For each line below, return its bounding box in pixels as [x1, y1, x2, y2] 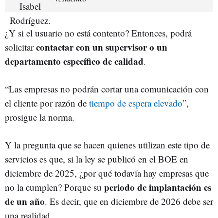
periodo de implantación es [104, 180, 211, 194]
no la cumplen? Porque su [5, 181, 104, 193]
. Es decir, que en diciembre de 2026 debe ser [45, 195, 213, 207]
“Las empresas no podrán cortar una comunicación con [5, 82, 209, 95]
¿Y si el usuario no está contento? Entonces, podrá [5, 26, 192, 39]
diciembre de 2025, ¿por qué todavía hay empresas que [5, 166, 209, 179]
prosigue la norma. [5, 110, 74, 123]
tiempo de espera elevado [89, 96, 182, 109]
